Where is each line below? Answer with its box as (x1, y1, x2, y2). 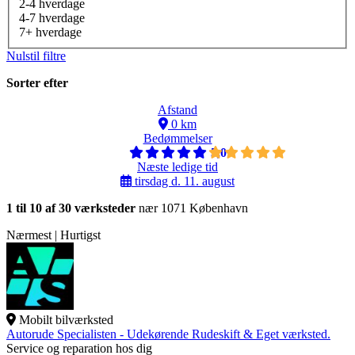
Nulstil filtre (6, 49, 66, 63)
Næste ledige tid (137, 160, 218, 174)
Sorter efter (6, 76, 68, 90)
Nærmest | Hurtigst (6, 228, 101, 242)
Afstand (158, 103, 197, 117)
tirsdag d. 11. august (132, 174, 235, 189)
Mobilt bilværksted (19, 313, 113, 327)
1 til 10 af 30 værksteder (6, 201, 136, 216)
